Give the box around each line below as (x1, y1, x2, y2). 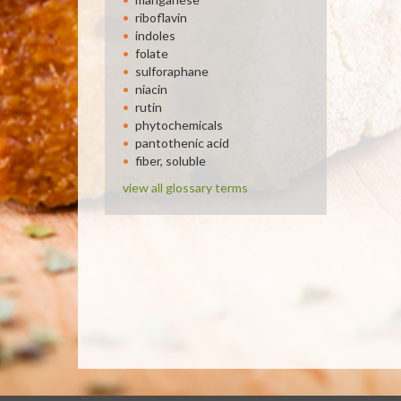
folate (135, 46, 168, 61)
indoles (135, 28, 175, 43)
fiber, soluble (135, 153, 206, 168)
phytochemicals (135, 117, 223, 132)
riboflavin (135, 10, 187, 25)
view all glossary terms (123, 180, 248, 195)
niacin (135, 81, 167, 97)
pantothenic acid (135, 135, 229, 150)
